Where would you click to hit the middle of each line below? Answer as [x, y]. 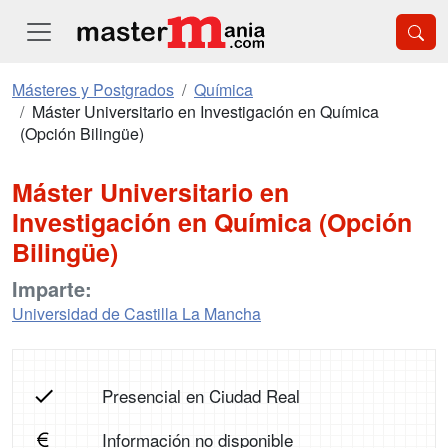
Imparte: [52, 288]
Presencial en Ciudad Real [200, 395]
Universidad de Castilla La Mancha [136, 313]
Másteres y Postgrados [93, 89]
